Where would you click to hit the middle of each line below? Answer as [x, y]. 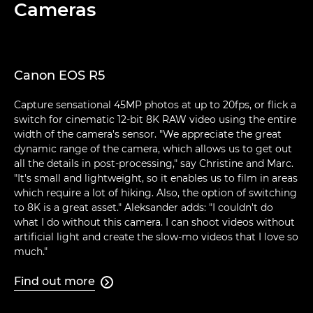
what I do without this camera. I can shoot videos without [154, 223]
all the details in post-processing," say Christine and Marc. [154, 164]
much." [31, 252]
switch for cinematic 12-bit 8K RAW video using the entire [155, 120]
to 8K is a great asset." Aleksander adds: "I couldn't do [144, 208]
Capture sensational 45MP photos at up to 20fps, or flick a [155, 105]
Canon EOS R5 [59, 76]
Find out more [54, 282]
